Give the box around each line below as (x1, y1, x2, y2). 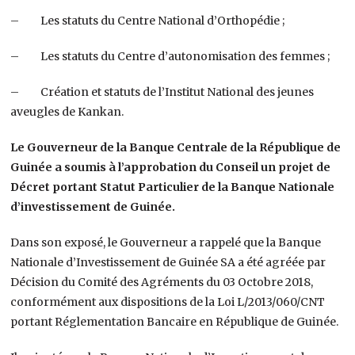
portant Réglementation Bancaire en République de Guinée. (10, 314, 339, 329)
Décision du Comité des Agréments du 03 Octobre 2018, (10, 274, 314, 289)
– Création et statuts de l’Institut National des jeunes (10, 84, 315, 99)
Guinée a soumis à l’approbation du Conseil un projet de (10, 159, 331, 174)
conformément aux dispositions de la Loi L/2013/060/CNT (10, 294, 326, 309)
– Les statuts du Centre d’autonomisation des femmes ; (10, 48, 330, 63)
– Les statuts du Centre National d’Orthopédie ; (10, 13, 285, 28)
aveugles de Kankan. (10, 104, 124, 119)
